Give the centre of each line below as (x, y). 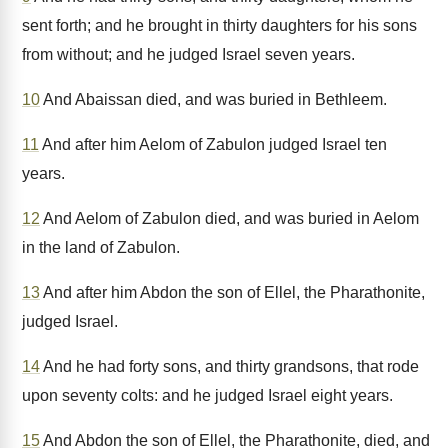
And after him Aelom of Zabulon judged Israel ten (213, 144)
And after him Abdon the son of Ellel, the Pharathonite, (232, 292)
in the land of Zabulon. (101, 247)
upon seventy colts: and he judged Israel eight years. (207, 395)
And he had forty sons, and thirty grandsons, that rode (229, 366)
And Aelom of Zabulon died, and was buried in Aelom (229, 218)
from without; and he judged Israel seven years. (188, 54)
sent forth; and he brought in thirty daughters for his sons (219, 25)
